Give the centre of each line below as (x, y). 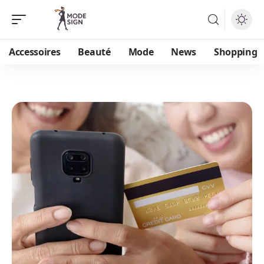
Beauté (94, 52)
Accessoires (35, 52)
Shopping (236, 52)
